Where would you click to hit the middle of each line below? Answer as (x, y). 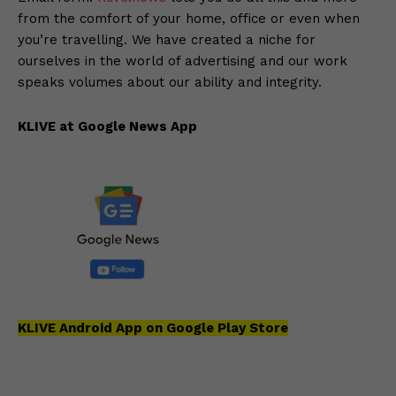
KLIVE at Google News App (107, 126)
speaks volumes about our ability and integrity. (170, 82)
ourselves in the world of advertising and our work (183, 61)
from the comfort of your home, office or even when (189, 18)
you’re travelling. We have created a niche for (167, 39)
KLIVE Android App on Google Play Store (153, 327)
